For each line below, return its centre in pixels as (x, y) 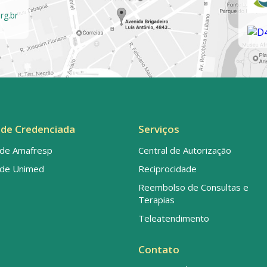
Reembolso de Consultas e (193, 187)
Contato (159, 250)
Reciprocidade (167, 169)
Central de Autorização (185, 150)
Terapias (156, 200)
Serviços (159, 129)
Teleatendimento (174, 218)
